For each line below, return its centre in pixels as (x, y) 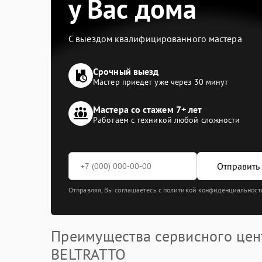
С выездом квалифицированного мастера (155, 39)
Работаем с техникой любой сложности (167, 120)
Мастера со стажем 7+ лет (148, 109)
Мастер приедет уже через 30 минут (161, 82)
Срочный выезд (126, 71)
